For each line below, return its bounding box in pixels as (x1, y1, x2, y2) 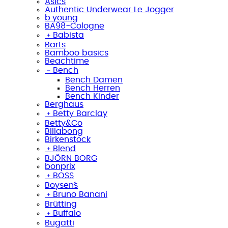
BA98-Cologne (45, 21, 104, 30)
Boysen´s (45, 181, 78, 189)
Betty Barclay (53, 109, 107, 118)
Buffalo (53, 209, 81, 217)
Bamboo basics (45, 48, 108, 57)
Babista (53, 31, 84, 39)
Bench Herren (65, 83, 120, 92)
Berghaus (45, 100, 83, 108)
